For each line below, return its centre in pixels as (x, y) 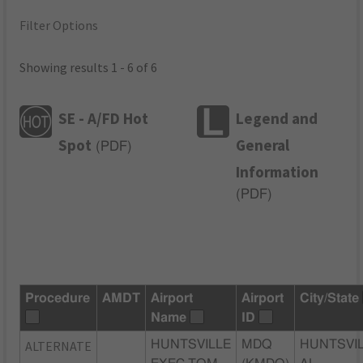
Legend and (277, 118)
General (263, 145)
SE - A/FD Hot (104, 118)
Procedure (58, 298)
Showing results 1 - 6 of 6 (89, 68)
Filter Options (59, 26)
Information (278, 171)
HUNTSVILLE (191, 344)
